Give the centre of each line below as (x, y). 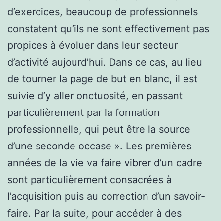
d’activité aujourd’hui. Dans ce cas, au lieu (105, 62)
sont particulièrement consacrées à (90, 179)
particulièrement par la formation (84, 112)
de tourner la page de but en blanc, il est (102, 79)
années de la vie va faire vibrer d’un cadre (105, 163)
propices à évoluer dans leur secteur (92, 45)
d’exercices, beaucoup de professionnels (103, 12)
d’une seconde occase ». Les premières (99, 146)
